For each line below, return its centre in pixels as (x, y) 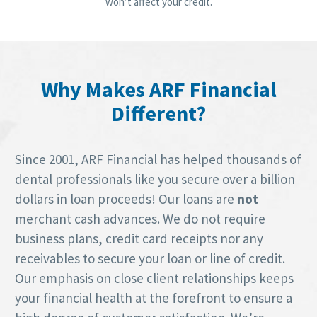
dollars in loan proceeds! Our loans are (126, 198)
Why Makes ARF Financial (158, 89)
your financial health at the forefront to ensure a (154, 298)
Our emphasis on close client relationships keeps (154, 278)
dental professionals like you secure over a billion (155, 179)
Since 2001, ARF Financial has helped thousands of (158, 159)
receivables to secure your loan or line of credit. (150, 258)
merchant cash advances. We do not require (140, 218)
